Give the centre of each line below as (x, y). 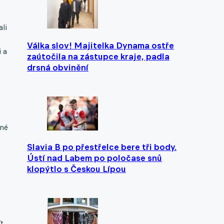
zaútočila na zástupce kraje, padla (98, 56)
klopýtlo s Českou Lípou (76, 169)
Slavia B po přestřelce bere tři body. (102, 147)
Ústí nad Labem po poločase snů (94, 158)
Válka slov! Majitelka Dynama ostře (100, 45)
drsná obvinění (58, 67)
